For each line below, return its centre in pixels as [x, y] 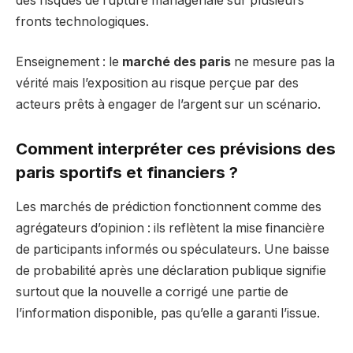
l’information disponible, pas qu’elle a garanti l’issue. [168, 314]
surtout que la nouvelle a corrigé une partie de [152, 292]
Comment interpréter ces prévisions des [176, 148]
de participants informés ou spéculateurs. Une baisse [173, 250]
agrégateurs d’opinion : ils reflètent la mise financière [170, 229]
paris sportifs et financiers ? [127, 172]
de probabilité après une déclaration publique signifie [171, 271]
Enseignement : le [69, 62]
